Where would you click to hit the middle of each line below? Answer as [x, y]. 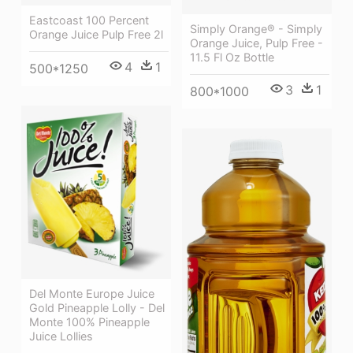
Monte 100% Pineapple [89, 321]
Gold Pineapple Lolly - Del [97, 307]
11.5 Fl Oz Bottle [232, 58]
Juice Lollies [61, 336]
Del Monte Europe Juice [92, 293]
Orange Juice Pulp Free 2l [96, 34]
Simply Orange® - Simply [256, 29]
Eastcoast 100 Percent [89, 20]
